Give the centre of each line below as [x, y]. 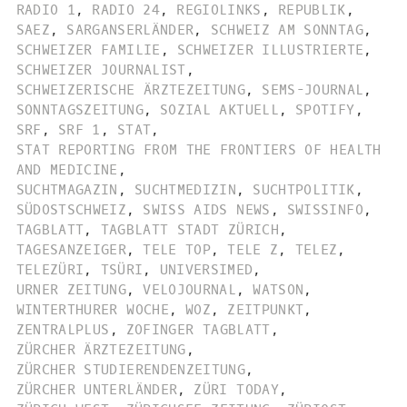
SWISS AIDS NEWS [207, 209]
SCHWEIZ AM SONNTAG [287, 30]
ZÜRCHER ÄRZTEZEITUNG [101, 349]
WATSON [278, 289]
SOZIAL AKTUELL [219, 109]
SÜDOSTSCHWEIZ [71, 209]
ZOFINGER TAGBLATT [198, 329]
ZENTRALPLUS [63, 329]
